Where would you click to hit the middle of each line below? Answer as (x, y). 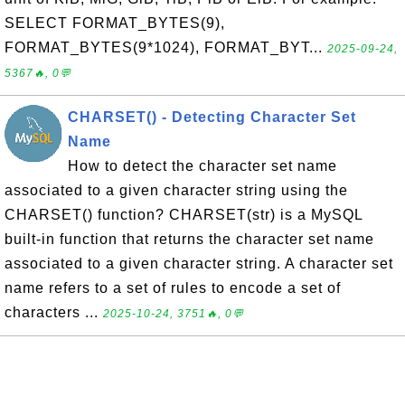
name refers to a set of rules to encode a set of (173, 288)
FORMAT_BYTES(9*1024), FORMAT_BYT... (166, 47)
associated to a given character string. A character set (199, 264)
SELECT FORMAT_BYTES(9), (115, 23)
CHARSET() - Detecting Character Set (212, 117)
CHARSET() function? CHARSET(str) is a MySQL (184, 215)
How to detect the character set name (202, 166)
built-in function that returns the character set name (189, 239)
